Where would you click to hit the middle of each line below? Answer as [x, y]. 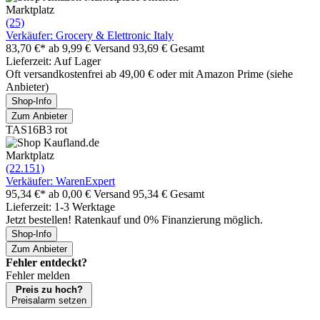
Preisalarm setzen [49, 300]
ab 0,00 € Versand [91, 194]
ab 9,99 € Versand [91, 48]
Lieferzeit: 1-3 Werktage [60, 206]
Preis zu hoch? [49, 289]
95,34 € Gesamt [169, 194]
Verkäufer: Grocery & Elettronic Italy [90, 35]
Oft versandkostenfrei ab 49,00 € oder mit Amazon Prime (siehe [149, 74]
